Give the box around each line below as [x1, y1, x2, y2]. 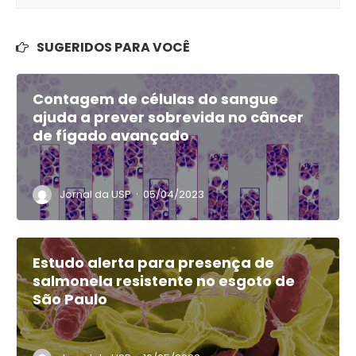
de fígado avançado [33, 126, 189, 145]
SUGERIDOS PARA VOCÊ [37, 38, 190, 56]
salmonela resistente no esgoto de [33, 271, 295, 291]
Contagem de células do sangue [33, 89, 278, 109]
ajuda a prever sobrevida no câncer [33, 107, 304, 127]
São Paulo [33, 289, 107, 309]
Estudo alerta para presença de [33, 253, 274, 273]
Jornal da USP [60, 187, 131, 202]
